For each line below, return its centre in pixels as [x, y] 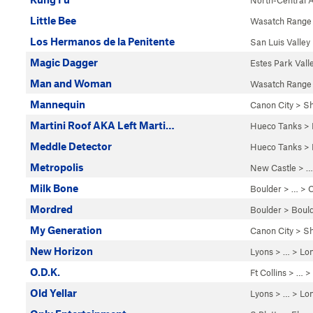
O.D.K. [45, 272]
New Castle [273, 168]
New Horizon [61, 251]
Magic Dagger [64, 62]
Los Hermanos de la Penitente [102, 41]
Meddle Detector [71, 146]
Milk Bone [54, 188]
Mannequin [58, 104]
